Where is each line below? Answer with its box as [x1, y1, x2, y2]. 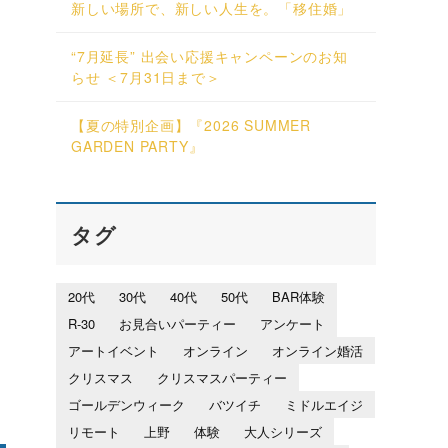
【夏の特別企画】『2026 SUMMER [71, 115, 312, 136]
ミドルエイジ [285, 394, 363, 414]
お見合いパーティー [119, 313, 236, 333]
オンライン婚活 [272, 340, 363, 360]
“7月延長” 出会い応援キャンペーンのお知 [71, 46, 348, 67]
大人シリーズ [244, 421, 322, 441]
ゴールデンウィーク [68, 394, 185, 414]
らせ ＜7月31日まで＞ [71, 67, 221, 88]
